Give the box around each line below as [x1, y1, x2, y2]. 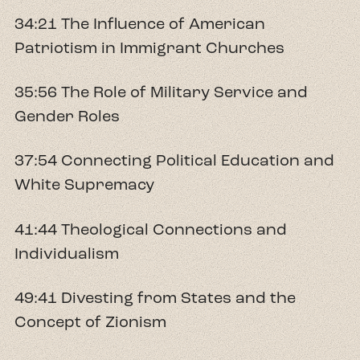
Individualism [14, 243, 119, 264]
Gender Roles [14, 106, 120, 127]
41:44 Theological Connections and [14, 219, 287, 239]
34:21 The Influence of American [14, 14, 265, 35]
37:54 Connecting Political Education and [14, 150, 334, 171]
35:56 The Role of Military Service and [14, 82, 308, 103]
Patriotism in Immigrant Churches [14, 38, 284, 59]
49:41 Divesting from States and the [14, 287, 296, 308]
